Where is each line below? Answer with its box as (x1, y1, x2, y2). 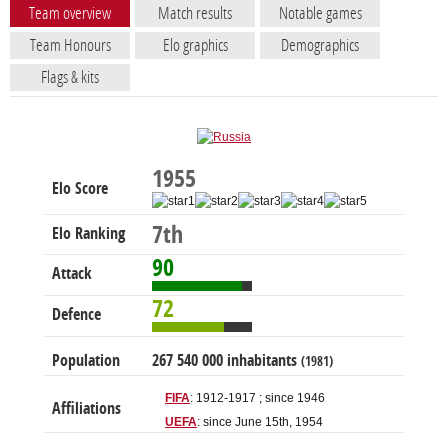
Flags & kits (41, 67, 99, 88)
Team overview (29, 3, 111, 24)
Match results (158, 3, 232, 24)
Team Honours (29, 35, 111, 56)
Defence (52, 305, 101, 325)
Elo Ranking (52, 224, 125, 244)
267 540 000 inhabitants (152, 351, 301, 371)
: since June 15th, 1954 (197, 415, 323, 430)
